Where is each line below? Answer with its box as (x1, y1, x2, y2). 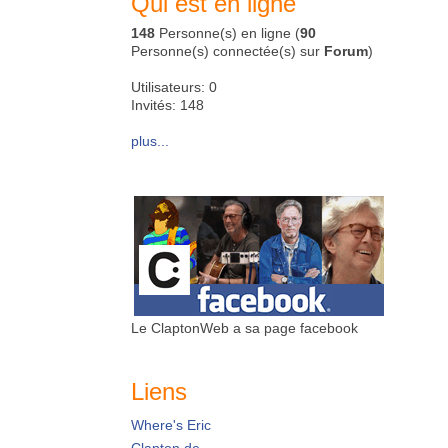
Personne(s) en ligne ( (155, 25, 300, 41)
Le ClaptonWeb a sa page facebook (131, 320, 358, 336)
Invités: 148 (131, 97, 204, 113)
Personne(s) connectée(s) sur (131, 43, 324, 59)
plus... (131, 133, 169, 149)
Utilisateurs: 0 (131, 79, 217, 95)
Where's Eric (131, 417, 211, 434)
